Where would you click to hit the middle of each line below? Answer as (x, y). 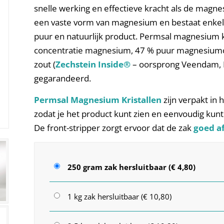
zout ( (45, 64)
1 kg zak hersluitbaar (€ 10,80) (120, 197)
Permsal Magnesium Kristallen (98, 99)
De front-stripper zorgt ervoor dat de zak (114, 127)
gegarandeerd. (63, 78)
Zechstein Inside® (93, 64)
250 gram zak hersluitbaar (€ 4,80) (132, 167)
